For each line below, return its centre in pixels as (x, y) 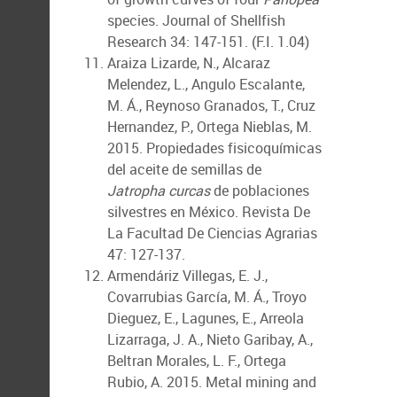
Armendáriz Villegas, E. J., (187, 276)
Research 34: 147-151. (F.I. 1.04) (208, 42)
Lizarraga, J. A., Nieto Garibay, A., (210, 339)
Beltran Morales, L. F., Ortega (197, 361)
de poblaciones (260, 191)
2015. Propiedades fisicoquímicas (214, 148)
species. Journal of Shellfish (196, 20)
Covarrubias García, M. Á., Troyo (207, 297)
